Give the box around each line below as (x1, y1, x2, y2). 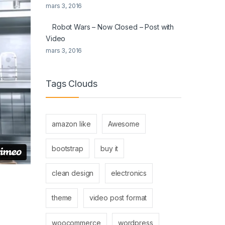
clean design (52, 169, 94, 177)
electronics (110, 169, 147, 177)
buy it (100, 144, 119, 153)
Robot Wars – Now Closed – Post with (52, 23, 174, 32)
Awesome (107, 119, 140, 128)
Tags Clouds (46, 78, 97, 89)
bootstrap (52, 144, 83, 153)
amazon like (52, 119, 91, 128)
